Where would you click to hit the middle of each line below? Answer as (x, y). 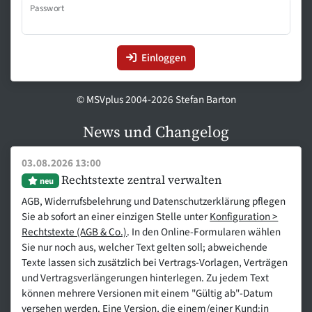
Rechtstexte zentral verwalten (141, 180)
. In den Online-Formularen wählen (204, 232)
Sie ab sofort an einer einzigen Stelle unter (116, 216)
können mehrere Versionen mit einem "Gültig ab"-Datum (148, 293)
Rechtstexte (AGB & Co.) (75, 232)
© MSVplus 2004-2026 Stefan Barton (156, 100)
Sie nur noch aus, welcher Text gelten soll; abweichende (145, 247)
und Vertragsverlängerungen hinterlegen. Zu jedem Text (146, 278)
